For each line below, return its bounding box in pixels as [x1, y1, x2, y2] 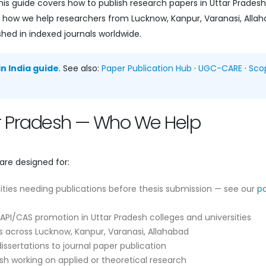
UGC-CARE [198, 62, 242, 74]
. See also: [59, 62, 102, 74]
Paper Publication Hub [102, 62, 192, 74]
